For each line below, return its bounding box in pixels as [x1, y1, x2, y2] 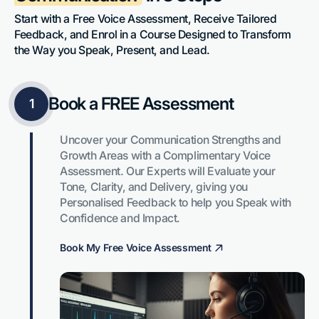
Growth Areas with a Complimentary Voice [60, 148, 271, 162]
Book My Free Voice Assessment [60, 241, 211, 254]
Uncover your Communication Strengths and [60, 132, 281, 147]
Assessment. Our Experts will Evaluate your [60, 164, 276, 178]
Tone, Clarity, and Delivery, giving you [60, 179, 248, 194]
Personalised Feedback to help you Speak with [60, 195, 291, 209]
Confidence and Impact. [60, 211, 180, 225]
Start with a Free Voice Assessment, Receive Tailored [14, 11, 277, 26]
